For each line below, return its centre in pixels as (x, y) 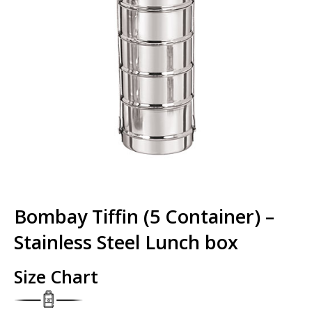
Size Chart (56, 277)
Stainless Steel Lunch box (126, 242)
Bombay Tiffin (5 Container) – (144, 217)
